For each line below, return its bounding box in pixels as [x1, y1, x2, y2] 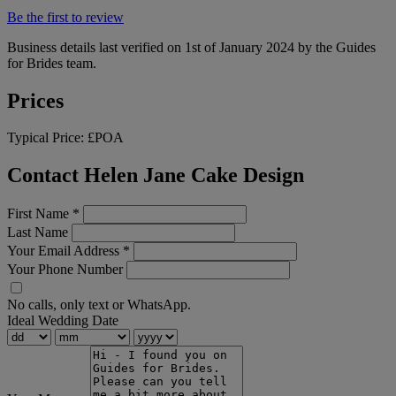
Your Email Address [7, 243, 123, 259]
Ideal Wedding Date [7, 313, 118, 329]
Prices [7, 88, 64, 112]
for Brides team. [7, 55, 96, 71]
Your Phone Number [7, 262, 123, 278]
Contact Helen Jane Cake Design [7, 164, 304, 187]
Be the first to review [7, 9, 124, 25]
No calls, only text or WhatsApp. [7, 297, 191, 313]
